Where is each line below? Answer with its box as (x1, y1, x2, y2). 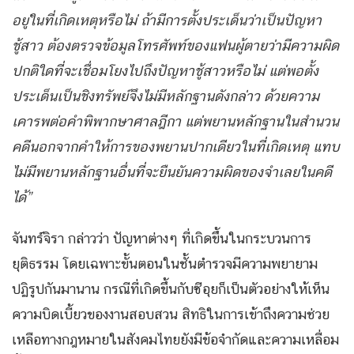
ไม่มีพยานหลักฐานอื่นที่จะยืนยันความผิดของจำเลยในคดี (12, 164, 332, 181)
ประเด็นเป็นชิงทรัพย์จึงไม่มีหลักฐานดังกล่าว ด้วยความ (12, 88, 319, 105)
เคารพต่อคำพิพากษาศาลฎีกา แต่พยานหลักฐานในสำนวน (12, 113, 339, 130)
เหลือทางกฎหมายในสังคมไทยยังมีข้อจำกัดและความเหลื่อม (12, 331, 339, 348)
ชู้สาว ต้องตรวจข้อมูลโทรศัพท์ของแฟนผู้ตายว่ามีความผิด (12, 37, 339, 55)
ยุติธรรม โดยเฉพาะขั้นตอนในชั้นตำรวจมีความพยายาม (12, 255, 318, 273)
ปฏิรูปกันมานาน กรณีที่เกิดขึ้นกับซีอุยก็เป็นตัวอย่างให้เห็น (12, 281, 330, 298)
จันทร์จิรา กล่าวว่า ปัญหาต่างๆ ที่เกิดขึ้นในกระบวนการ (12, 230, 311, 247)
